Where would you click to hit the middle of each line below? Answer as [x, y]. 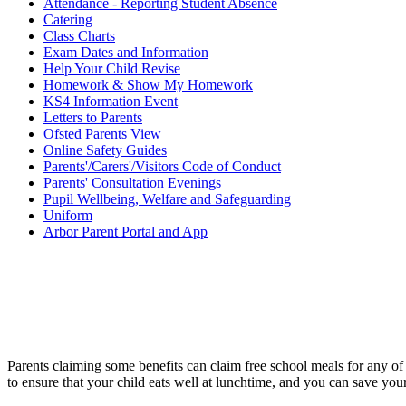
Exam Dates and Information [126, 52]
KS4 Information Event [111, 101]
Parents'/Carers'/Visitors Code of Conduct [162, 166]
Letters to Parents [93, 117]
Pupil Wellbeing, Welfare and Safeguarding [167, 198]
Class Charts [79, 35]
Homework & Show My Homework [148, 84]
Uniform [68, 215]
